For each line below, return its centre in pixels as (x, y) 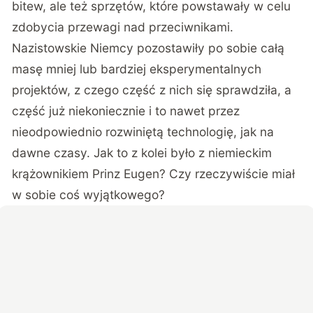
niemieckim (240, 152)
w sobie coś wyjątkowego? (89, 194)
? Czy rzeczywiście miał (227, 173)
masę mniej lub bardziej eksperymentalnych (137, 68)
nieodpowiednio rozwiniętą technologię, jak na (143, 131)
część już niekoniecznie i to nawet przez (126, 110)
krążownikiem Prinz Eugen (86, 173)
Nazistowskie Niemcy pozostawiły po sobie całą (148, 48)
